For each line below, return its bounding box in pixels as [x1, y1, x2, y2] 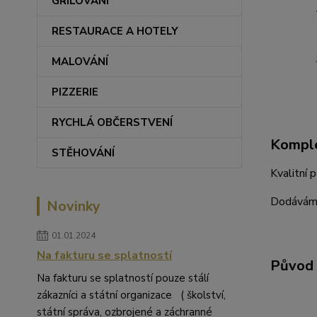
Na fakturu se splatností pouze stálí [37, 271, 209, 285]
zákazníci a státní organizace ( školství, [37, 288, 226, 302]
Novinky [47, 197, 100, 216]
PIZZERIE [52, 85, 98, 99]
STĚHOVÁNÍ [52, 146, 115, 160]
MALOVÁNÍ [52, 54, 108, 69]
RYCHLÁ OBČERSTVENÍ [52, 115, 173, 129]
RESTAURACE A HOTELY [52, 24, 178, 38]
